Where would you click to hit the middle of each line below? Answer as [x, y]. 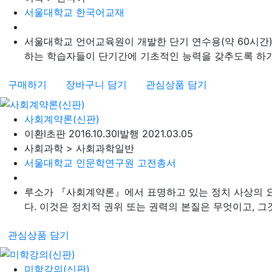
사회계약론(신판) [62, 119]
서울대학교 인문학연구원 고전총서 [100, 162]
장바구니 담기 [96, 84]
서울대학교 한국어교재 [74, 12]
